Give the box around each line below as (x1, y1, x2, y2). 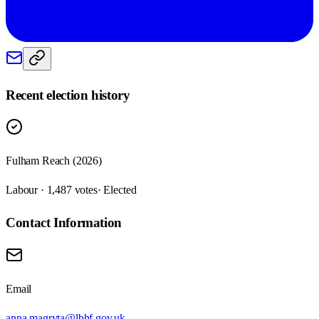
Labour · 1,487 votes (6, 184, 98, 197)
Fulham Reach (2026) (6, 155, 102, 167)
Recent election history (6, 87, 130, 103)
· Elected (97, 184, 137, 197)
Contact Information (6, 215, 122, 231)
